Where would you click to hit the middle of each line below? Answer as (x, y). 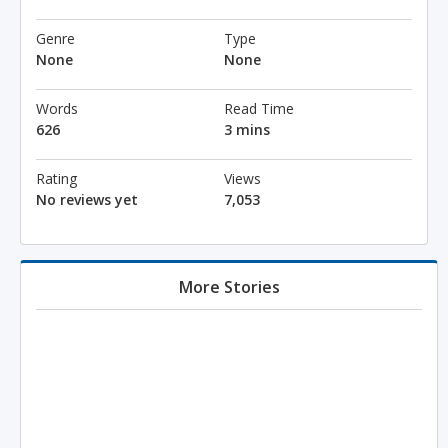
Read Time (259, 108)
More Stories (229, 287)
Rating (56, 178)
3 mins (247, 129)
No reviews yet (87, 199)
